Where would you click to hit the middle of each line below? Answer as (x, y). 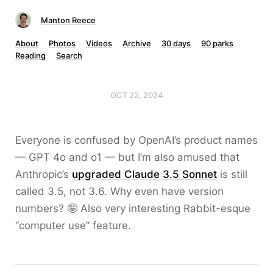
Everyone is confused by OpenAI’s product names (136, 140)
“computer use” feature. (73, 225)
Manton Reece (68, 20)
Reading (30, 55)
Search (69, 55)
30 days (176, 43)
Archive (137, 43)
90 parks (217, 43)
